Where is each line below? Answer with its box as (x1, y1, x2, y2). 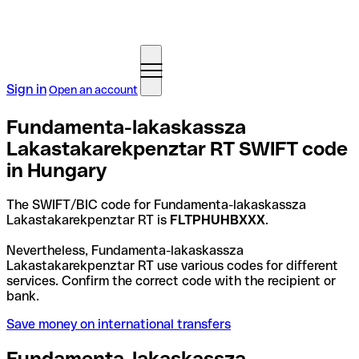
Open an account (49, 83, 138, 96)
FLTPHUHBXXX (170, 212, 265, 228)
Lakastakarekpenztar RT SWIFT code (6, 137, 348, 159)
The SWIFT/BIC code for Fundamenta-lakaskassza (6, 196, 306, 212)
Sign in (6, 82, 46, 97)
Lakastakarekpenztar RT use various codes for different (6, 257, 338, 273)
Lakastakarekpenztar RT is (6, 212, 170, 228)
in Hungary (6, 159, 107, 181)
